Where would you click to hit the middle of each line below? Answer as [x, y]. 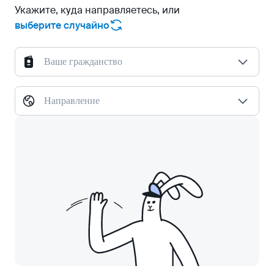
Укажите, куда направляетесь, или [97, 10]
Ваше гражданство [83, 61]
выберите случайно [62, 25]
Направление [72, 101]
